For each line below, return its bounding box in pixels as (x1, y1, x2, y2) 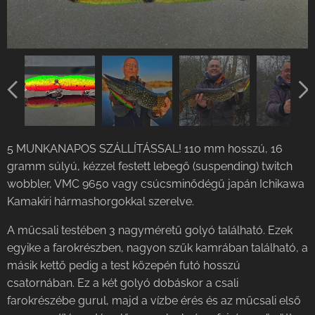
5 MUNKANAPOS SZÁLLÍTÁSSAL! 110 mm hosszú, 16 (7, 141, 283, 155)
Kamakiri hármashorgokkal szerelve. (7, 194, 197, 208)
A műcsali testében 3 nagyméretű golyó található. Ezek (7, 223, 292, 237)
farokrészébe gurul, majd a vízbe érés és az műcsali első (7, 293, 301, 307)
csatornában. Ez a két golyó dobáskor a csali (7, 276, 238, 290)
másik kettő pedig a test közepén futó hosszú (7, 258, 240, 272)
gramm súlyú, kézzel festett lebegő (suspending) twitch (7, 159, 292, 173)
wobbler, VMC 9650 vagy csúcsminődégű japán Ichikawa (7, 176, 304, 191)
